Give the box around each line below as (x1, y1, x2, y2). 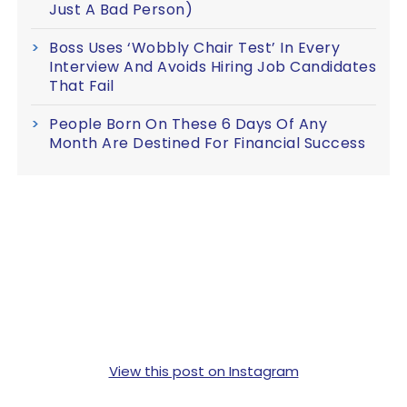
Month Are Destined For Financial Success (49, 132, 365, 154)
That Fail (49, 74, 114, 96)
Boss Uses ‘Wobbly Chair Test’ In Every (49, 36, 340, 58)
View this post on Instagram (108, 361, 299, 381)
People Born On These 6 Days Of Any (49, 113, 327, 134)
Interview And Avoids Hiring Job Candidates (49, 55, 376, 77)
